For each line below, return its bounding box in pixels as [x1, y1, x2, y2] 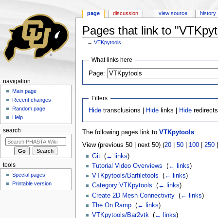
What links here [91, 56, 133, 63]
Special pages [12, 172, 46, 178]
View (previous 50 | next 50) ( [82, 141, 164, 148]
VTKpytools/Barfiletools [91, 172, 159, 180]
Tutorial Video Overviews [91, 162, 163, 169]
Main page [12, 88, 37, 94]
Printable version [12, 181, 52, 187]
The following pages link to [82, 129, 159, 136]
